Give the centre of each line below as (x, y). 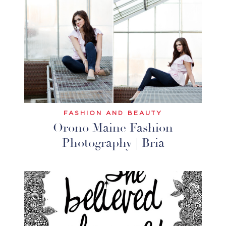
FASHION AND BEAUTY (113, 113)
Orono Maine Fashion (113, 128)
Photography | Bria (113, 143)
